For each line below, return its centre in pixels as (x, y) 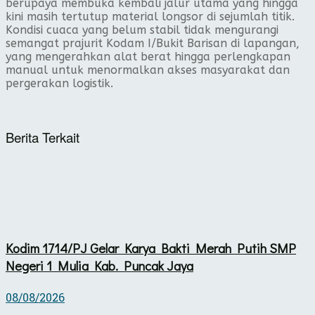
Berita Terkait (43, 137)
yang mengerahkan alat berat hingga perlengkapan (148, 56)
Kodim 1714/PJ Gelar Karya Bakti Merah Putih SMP (151, 248)
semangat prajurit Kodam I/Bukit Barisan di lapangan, (153, 43)
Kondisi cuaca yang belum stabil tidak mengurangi (142, 30)
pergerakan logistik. (59, 83)
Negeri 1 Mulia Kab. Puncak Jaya (99, 266)
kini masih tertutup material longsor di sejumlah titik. (150, 16)
